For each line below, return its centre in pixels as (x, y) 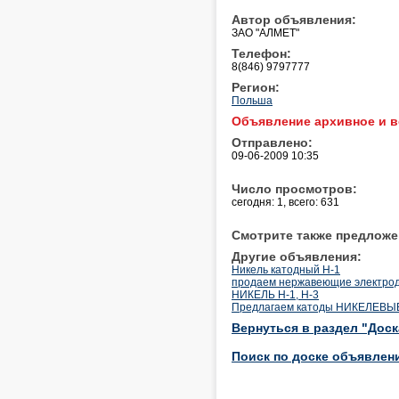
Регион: (256, 87)
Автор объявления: (294, 19)
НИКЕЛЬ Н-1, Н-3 (275, 294)
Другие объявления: (297, 256)
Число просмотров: (294, 188)
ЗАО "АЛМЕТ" (265, 33)
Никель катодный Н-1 (286, 269)
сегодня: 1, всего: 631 (285, 202)
